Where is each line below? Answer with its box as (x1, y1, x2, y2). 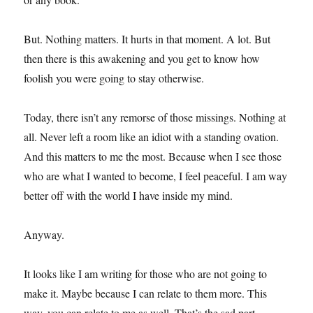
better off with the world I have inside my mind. (24, 188, 233, 203)
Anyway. (24, 227, 65, 242)
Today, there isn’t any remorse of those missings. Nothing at (24, 110, 286, 124)
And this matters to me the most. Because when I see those (24, 149, 282, 163)
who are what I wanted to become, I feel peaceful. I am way (24, 168, 288, 183)
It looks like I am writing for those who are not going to (24, 266, 268, 281)
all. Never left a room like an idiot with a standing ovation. (24, 129, 279, 144)
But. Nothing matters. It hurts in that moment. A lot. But (24, 31, 271, 46)
